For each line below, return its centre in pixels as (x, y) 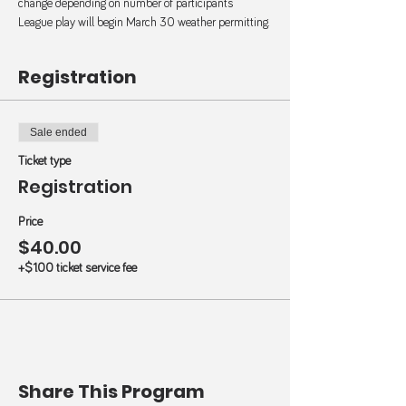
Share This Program (111, 391)
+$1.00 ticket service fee (77, 268)
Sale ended (58, 132)
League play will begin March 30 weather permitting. (144, 23)
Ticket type (44, 161)
